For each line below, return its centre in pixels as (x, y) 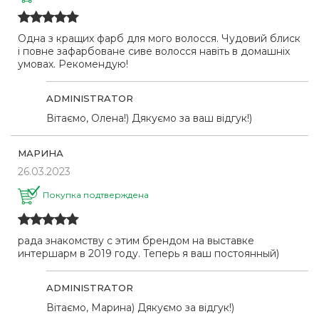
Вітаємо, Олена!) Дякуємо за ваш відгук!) (149, 119)
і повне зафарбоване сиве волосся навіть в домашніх (154, 52)
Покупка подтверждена (96, 195)
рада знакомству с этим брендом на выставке (136, 240)
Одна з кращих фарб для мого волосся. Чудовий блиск (159, 39)
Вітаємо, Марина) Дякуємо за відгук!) (140, 307)
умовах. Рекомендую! (73, 64)
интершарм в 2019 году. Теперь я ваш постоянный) (148, 253)
